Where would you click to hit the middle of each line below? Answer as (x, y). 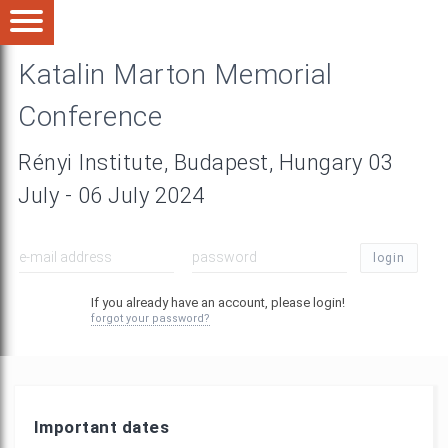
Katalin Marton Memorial (175, 74)
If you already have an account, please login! (217, 302)
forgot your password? (150, 318)
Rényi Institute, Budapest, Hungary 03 (205, 162)
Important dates (101, 426)
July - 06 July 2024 (111, 195)
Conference (90, 116)
